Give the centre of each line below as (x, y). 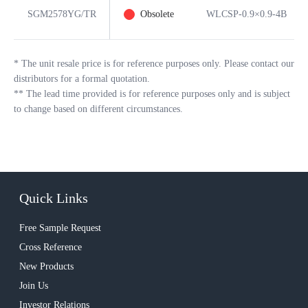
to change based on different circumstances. (98, 109)
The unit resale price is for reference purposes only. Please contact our (158, 64)
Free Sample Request (60, 228)
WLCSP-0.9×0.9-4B (246, 14)
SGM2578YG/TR (62, 14)
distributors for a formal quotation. (82, 79)
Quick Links (54, 198)
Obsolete (157, 14)
